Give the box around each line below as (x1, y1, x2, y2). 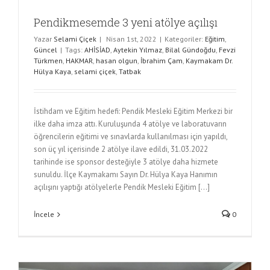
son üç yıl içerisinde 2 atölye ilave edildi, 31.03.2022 (34, 144, 208, 155)
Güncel (34, 45, 57, 55)
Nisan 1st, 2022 (106, 34, 157, 44)
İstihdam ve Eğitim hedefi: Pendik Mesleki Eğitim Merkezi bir (34, 106, 233, 117)
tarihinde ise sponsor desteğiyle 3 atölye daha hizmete (34, 157, 218, 168)
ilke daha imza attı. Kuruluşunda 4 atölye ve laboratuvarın (34, 119, 227, 130)
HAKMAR (66, 56, 93, 66)
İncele (34, 210, 54, 219)
